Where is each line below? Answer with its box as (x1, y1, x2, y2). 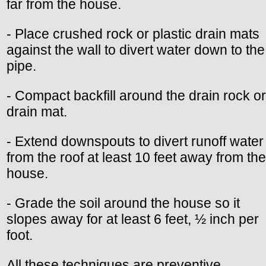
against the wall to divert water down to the (7, 42, 265, 58)
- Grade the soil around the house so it (7, 195, 240, 211)
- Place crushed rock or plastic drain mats (7, 26, 259, 42)
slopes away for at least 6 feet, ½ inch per (7, 211, 259, 227)
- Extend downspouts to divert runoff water (7, 134, 264, 150)
